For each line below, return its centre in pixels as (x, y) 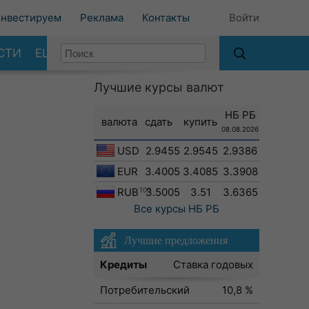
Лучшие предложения (176, 240)
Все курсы (160, 209)
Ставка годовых (213, 265)
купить (200, 122)
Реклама (102, 18)
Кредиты (123, 265)
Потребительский (145, 290)
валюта (119, 122)
